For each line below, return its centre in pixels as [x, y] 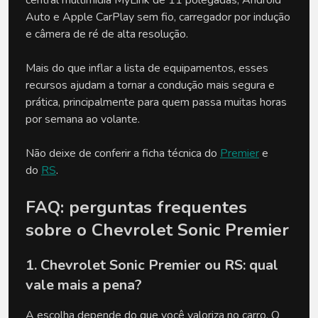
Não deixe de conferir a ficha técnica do [123, 153]
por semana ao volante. [83, 119]
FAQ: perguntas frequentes [136, 207]
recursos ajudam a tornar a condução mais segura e [150, 85]
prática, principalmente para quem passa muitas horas [156, 102]
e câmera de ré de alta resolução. [107, 34]
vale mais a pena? [84, 285]
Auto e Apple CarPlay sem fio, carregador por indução [158, 17]
